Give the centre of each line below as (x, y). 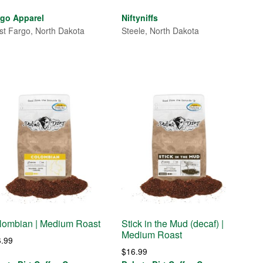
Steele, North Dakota (161, 30)
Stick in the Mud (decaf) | (173, 224)
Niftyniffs (140, 17)
